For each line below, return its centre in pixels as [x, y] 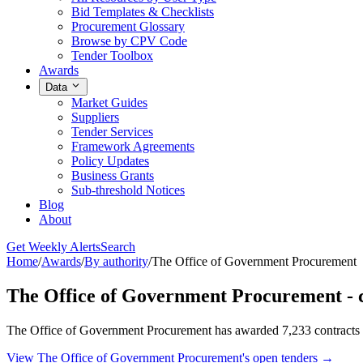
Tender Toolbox [112, 55]
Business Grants [113, 176]
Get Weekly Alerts [53, 247]
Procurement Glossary [128, 26]
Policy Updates [110, 161]
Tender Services [112, 132]
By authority [116, 262]
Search [118, 247]
